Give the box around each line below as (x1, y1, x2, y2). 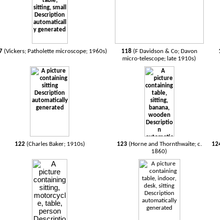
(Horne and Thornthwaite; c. (128, 141, 202, 147)
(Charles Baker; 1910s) (25, 141, 85, 147)
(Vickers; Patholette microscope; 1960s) (2, 48, 108, 55)
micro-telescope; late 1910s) (122, 55, 196, 62)
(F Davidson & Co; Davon (131, 48, 197, 55)
